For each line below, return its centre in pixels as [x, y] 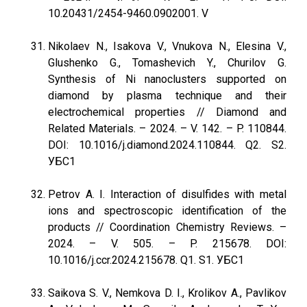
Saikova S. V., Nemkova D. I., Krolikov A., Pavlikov [167, 293]
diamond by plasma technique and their [167, 96]
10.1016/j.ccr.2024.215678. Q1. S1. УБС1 [146, 260]
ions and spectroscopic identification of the [167, 211]
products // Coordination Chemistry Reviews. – [167, 227]
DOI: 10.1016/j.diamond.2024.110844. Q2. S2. [167, 145]
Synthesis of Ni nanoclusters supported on [167, 79]
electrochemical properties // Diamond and [167, 112]
